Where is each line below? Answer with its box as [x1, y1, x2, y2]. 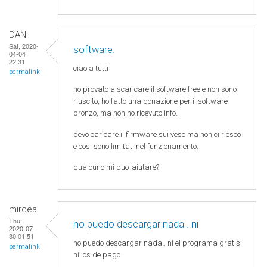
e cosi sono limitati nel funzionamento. [73, 141, 198, 151]
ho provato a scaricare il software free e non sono [73, 85, 237, 94]
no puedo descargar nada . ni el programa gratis [73, 238, 240, 247]
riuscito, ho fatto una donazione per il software [73, 97, 228, 106]
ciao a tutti [73, 63, 110, 73]
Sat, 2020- [9, 41, 39, 51]
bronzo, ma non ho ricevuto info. [73, 108, 178, 118]
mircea [9, 203, 37, 215]
